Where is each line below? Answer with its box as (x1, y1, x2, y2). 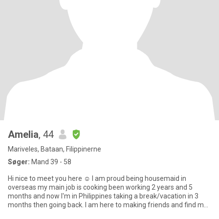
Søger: (8, 158, 30, 166)
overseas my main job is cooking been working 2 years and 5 (8, 183, 193, 191)
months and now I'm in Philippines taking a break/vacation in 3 (8, 192, 198, 200)
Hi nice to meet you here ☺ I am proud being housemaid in (8, 175, 186, 182)
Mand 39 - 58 (30, 158, 71, 166)
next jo (8, 210, 28, 218)
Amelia (8, 129, 39, 140)
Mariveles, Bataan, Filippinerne (8, 145, 101, 153)
